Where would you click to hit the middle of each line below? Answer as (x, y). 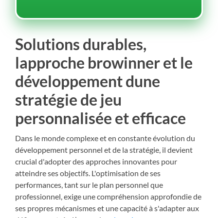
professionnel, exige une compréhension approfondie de (109, 197)
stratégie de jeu (69, 100)
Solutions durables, (81, 44)
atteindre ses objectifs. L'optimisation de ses (88, 173)
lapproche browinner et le (104, 63)
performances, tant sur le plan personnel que (89, 185)
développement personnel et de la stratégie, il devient (104, 150)
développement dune (88, 81)
